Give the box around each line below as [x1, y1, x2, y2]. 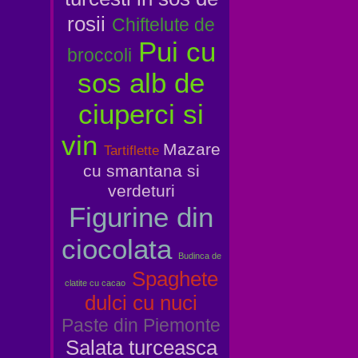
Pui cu [137, 37, 216, 67]
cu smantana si [82, 161, 200, 181]
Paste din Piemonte [62, 315, 221, 336]
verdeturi [107, 181, 175, 201]
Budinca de [177, 251, 221, 261]
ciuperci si [78, 99, 204, 129]
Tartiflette [104, 143, 163, 158]
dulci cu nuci [85, 292, 197, 314]
